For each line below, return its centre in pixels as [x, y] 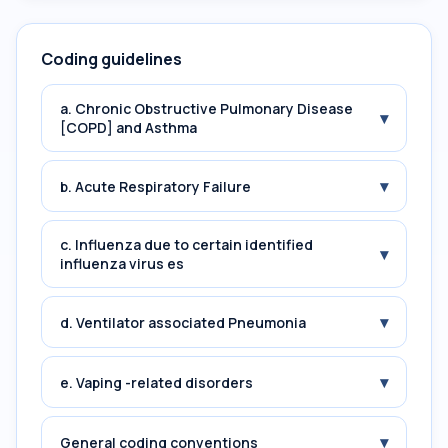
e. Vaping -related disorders [156, 382]
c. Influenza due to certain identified [186, 244]
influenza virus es [122, 263]
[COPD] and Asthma [128, 127]
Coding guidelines [111, 59]
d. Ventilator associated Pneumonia [183, 322]
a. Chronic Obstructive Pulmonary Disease [206, 108]
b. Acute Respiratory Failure [155, 186]
